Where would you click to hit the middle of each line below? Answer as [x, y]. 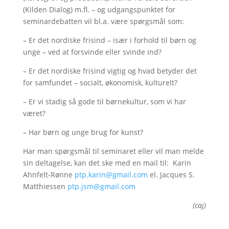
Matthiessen [45, 186]
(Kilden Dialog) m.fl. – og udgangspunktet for [99, 9]
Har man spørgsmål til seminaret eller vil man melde [113, 151]
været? [34, 113]
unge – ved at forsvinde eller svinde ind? [92, 52]
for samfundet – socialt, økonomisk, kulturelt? [100, 83]
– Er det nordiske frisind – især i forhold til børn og [109, 40]
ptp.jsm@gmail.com [101, 186]
